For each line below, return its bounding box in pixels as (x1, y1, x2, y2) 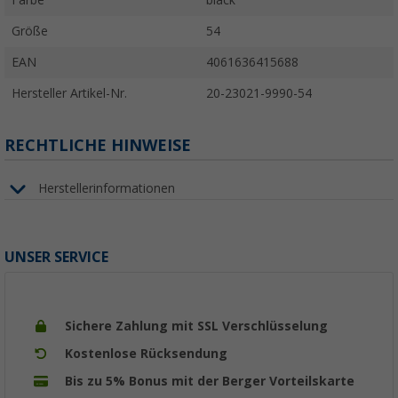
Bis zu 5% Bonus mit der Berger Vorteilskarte (65, 373, 354, 388)
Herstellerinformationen (38, 181, 175, 196)
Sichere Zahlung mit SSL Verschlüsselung (65, 318, 328, 333)
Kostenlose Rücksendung (65, 346, 227, 361)
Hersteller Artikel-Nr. (12, 85, 127, 100)
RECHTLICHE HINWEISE (4, 135, 191, 155)
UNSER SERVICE (4, 248, 108, 266)
